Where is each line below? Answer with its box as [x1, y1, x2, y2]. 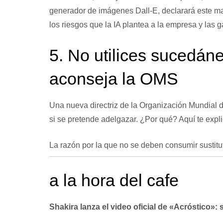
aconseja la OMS [49, 69, 178, 88]
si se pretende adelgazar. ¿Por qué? [49, 114, 179, 123]
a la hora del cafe [49, 170, 179, 190]
